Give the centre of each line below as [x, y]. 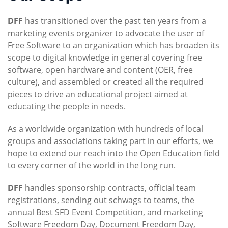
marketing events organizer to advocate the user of [106, 33]
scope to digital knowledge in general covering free [105, 57]
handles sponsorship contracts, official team [109, 188]
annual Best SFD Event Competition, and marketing [105, 212]
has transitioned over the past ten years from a [115, 21]
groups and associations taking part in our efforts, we [110, 141]
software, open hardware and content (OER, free [100, 69]
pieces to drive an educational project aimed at [98, 94]
